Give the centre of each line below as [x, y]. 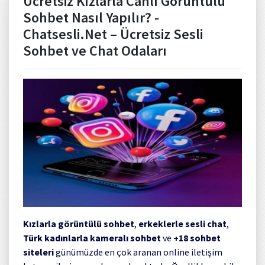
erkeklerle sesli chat [182, 223]
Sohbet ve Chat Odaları [95, 51]
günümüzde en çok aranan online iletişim [138, 252]
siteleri [38, 252]
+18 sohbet [197, 237]
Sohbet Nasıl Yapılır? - [91, 17]
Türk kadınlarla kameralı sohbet [92, 237]
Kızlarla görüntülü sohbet [79, 223]
